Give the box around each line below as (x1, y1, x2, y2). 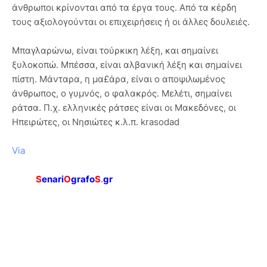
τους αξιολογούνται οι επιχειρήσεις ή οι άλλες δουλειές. (12, 16, 250, 28)
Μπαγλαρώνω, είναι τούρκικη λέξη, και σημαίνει (12, 45, 218, 57)
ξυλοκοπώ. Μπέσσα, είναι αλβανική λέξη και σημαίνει (12, 59, 242, 71)
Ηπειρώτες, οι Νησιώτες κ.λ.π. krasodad (12, 116, 179, 128)
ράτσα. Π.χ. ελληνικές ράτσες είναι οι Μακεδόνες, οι (12, 102, 236, 114)
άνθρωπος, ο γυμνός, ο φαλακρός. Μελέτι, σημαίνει (12, 88, 232, 100)
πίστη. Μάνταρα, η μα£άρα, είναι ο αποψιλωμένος (12, 73, 225, 85)
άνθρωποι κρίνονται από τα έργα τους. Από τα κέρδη (12, 2, 237, 14)
